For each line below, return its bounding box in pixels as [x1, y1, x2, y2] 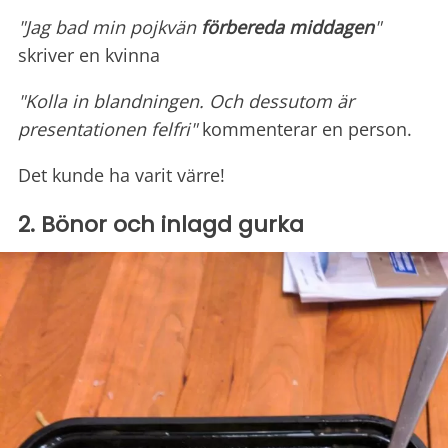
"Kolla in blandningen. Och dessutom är [18, 88, 354, 113]
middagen [284, 14, 374, 39]
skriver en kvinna [18, 42, 160, 67]
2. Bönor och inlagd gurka [18, 208, 304, 240]
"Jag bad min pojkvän [18, 14, 201, 39]
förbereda [201, 14, 284, 39]
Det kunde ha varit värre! [18, 162, 225, 187]
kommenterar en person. [197, 116, 412, 141]
